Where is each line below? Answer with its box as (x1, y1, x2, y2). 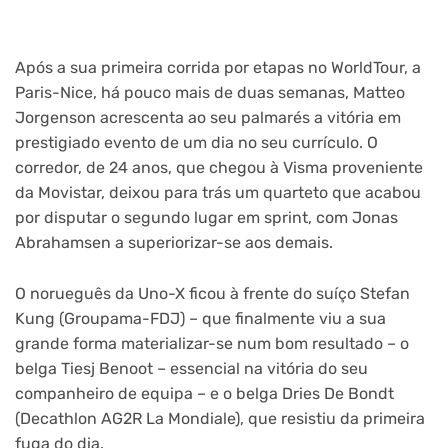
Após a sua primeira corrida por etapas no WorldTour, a (15, 58, 421, 78)
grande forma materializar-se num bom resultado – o (15, 333, 409, 353)
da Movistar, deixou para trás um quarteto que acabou (15, 183, 421, 203)
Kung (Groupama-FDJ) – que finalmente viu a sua (15, 308, 386, 328)
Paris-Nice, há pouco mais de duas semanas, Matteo (15, 83, 405, 103)
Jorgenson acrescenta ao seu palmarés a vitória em (15, 108, 401, 128)
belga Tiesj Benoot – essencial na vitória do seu (15, 358, 368, 378)
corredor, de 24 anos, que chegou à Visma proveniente (15, 158, 423, 178)
